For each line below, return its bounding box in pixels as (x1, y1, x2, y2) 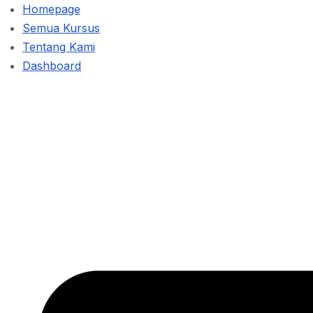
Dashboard (22, 59, 81, 73)
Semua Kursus (22, 21, 100, 35)
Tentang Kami (22, 40, 95, 54)
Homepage (22, 2, 80, 16)
